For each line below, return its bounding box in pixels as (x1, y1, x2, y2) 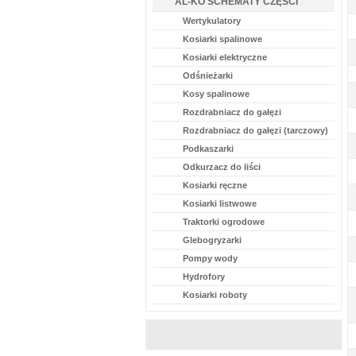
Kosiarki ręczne (183, 180, 247, 190)
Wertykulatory (183, 16, 241, 25)
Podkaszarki (183, 144, 234, 153)
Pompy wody (183, 253, 238, 263)
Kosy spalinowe (183, 89, 250, 99)
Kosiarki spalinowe (183, 34, 262, 44)
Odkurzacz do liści (183, 162, 261, 172)
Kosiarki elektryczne (183, 52, 267, 62)
